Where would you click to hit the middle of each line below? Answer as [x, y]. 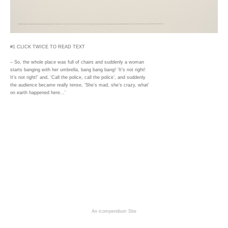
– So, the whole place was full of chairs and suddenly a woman [77, 62]
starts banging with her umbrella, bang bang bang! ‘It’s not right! [78, 70]
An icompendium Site [114, 211]
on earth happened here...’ [38, 93]
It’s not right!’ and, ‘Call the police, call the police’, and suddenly [78, 78]
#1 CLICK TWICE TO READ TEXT [48, 47]
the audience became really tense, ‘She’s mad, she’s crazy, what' [80, 85]
